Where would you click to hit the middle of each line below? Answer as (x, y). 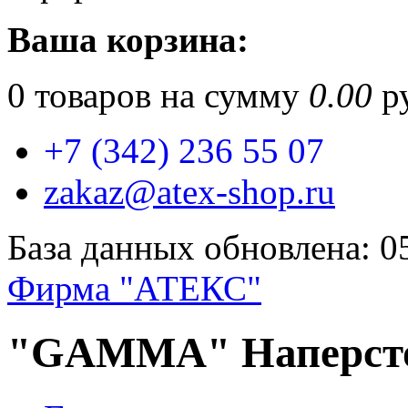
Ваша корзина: (128, 40)
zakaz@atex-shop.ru (189, 192)
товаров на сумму (167, 95)
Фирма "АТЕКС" (134, 288)
